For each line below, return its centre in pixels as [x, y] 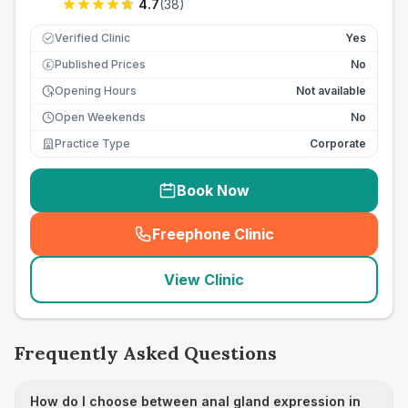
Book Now [213, 190]
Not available [331, 91]
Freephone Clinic [213, 234]
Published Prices [100, 64]
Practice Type [92, 143]
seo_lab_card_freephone [299, 244]
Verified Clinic [92, 38]
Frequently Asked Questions [146, 353]
